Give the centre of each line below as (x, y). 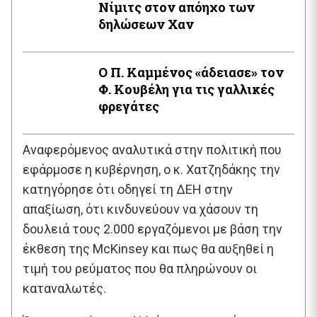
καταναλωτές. (64, 288)
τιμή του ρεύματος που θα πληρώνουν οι (140, 268)
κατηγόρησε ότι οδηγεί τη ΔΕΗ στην (128, 189)
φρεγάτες (129, 106)
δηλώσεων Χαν (146, 24)
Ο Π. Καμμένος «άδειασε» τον (191, 72)
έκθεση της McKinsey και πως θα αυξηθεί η (148, 248)
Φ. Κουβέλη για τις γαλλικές (186, 89)
